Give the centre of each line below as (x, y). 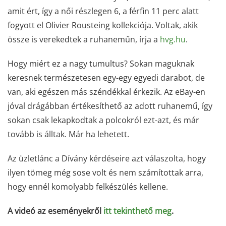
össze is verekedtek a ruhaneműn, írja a (84, 39)
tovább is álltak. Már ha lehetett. (68, 134)
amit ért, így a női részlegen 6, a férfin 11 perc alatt (103, 11)
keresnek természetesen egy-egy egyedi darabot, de (106, 78)
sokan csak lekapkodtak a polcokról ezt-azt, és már (103, 120)
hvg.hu (173, 39)
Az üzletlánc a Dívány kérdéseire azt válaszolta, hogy (107, 158)
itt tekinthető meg (137, 211)
